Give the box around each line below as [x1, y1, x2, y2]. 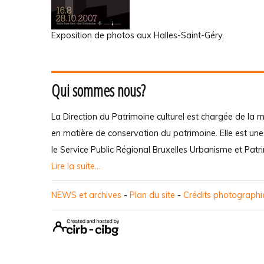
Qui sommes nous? [51, 80, 146, 101]
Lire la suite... [51, 161, 100, 171]
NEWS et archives [51, 190, 121, 200]
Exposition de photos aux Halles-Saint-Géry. [51, 29, 224, 41]
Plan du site [130, 190, 175, 200]
